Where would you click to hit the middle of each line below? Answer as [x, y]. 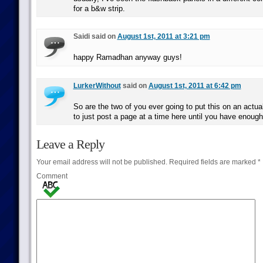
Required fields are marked [212, 162]
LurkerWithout [97, 86]
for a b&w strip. [99, 9]
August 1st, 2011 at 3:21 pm [163, 36]
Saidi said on [95, 36]
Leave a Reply [70, 144]
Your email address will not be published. [102, 162]
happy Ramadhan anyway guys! [127, 57]
